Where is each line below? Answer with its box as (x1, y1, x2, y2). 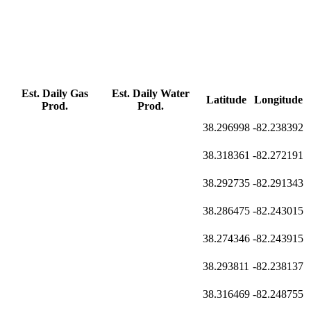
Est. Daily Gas (21, 87, 88, 100)
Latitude (206, 94, 246, 106)
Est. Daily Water (112, 87, 190, 100)
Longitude (253, 94, 303, 106)
